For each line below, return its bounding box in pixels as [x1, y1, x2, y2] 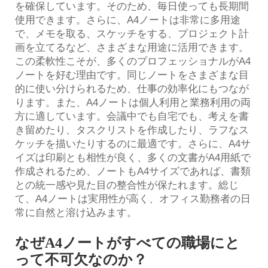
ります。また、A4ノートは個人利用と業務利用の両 [15, 96, 251, 108]
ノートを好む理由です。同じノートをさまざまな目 [15, 69, 249, 81]
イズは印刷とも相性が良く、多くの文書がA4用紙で [15, 151, 251, 163]
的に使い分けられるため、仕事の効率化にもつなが [15, 83, 249, 95]
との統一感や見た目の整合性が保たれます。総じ [15, 179, 239, 191]
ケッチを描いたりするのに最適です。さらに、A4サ [15, 138, 251, 150]
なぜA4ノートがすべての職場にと [15, 234, 240, 251]
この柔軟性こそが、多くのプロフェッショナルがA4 [15, 55, 251, 67]
